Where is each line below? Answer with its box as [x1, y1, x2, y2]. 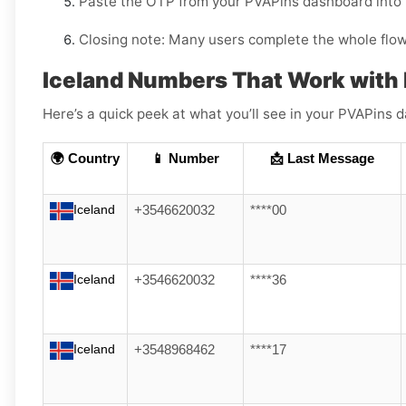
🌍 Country [51, 151, 120, 167]
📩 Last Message [270, 151, 374, 167]
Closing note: [79, 31, 165, 49]
